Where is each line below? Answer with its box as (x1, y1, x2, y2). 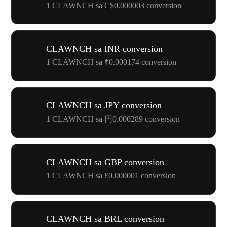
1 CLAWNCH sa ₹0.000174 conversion (46, 58, 176, 66)
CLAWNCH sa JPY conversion (46, 100, 162, 110)
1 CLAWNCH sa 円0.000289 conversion (46, 115, 180, 123)
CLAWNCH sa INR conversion (46, 44, 163, 54)
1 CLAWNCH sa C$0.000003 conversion (46, 1, 181, 10)
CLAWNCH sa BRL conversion (46, 214, 164, 224)
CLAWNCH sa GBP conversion (46, 157, 164, 167)
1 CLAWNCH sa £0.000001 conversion (46, 171, 176, 180)
